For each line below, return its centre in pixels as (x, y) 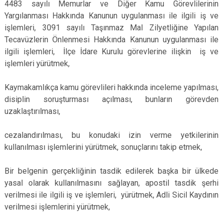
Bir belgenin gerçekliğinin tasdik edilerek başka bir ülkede (111, 171)
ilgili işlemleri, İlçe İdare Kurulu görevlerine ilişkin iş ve (111, 52)
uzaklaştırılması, (32, 111)
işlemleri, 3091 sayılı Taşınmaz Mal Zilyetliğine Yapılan (111, 28)
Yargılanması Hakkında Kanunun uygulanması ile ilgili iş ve (111, 16)
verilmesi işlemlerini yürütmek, (57, 207)
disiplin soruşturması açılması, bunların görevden (111, 99)
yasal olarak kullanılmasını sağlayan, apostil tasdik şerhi (111, 183)
